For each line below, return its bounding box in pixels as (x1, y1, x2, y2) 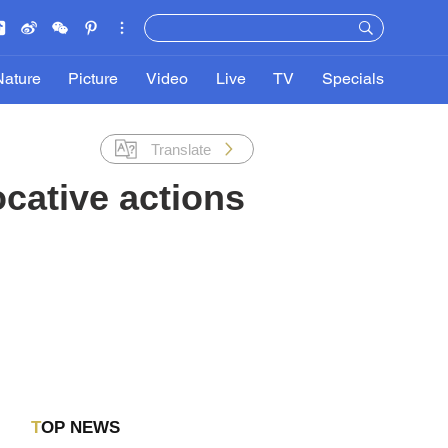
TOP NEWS (40, 418, 120, 437)
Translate (151, 140, 211, 158)
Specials (321, 73, 384, 87)
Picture (68, 73, 119, 87)
